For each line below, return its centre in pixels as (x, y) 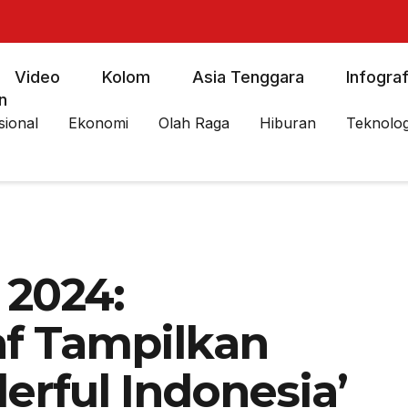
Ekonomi (99, 123)
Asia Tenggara (248, 77)
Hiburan (288, 123)
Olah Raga (194, 123)
